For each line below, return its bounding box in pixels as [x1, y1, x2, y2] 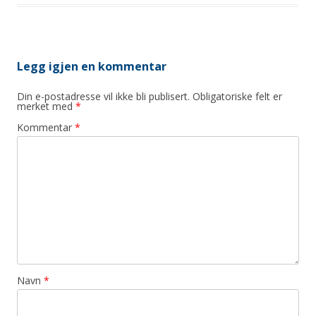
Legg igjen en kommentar [17, 58, 166, 74]
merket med [17, 99, 75, 113]
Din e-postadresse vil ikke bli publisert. [17, 89, 190, 103]
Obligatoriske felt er [193, 89, 282, 103]
